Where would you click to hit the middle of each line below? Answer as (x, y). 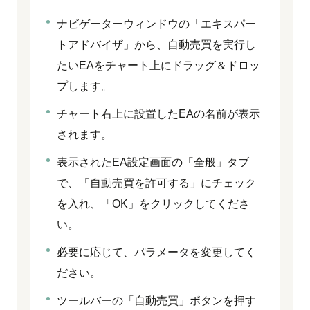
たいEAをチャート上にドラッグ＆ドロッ (158, 65)
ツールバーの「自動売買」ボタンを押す (156, 301)
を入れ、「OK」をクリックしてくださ (153, 204)
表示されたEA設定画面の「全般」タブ (153, 162)
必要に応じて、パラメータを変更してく (156, 252)
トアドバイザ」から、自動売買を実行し (156, 45)
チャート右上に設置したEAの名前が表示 (158, 114)
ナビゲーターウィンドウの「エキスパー (156, 24)
